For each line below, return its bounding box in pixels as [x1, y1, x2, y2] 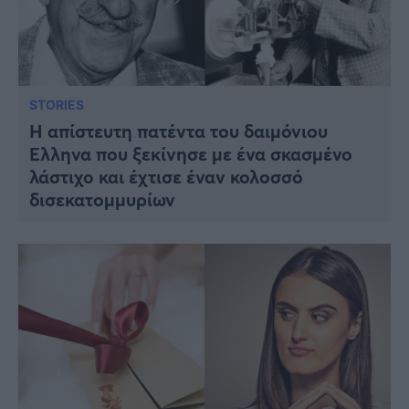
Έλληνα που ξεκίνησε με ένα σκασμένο [29, 141, 352, 166]
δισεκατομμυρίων [29, 186, 175, 212]
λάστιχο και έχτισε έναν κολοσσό [29, 163, 303, 189]
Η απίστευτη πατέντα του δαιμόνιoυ [29, 118, 328, 143]
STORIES [29, 96, 84, 112]
